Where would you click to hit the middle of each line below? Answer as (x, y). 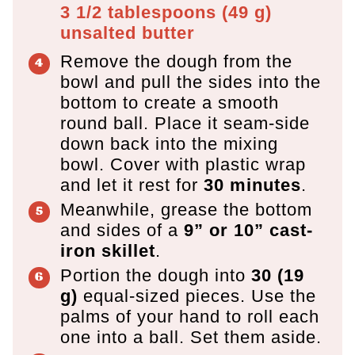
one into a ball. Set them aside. (191, 337)
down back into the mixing (169, 143)
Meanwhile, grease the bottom (186, 209)
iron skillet (108, 250)
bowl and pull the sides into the (191, 82)
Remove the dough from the (176, 61)
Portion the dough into (156, 275)
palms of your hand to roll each (190, 316)
